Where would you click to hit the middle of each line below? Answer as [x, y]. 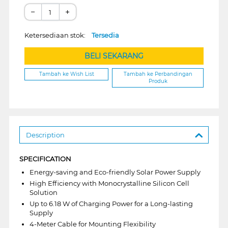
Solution [43, 192]
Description [45, 135]
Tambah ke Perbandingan [158, 74]
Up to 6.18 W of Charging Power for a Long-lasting [111, 203]
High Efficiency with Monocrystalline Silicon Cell [109, 183]
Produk [158, 81]
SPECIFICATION [45, 159]
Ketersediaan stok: [58, 35]
